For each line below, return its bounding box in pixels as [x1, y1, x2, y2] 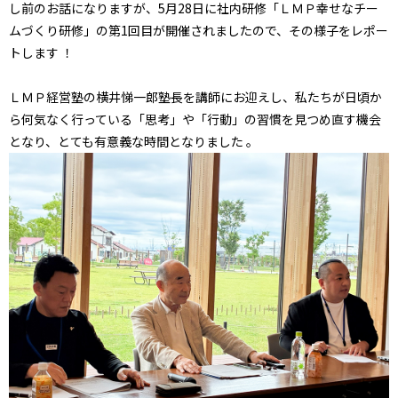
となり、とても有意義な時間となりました [9, 132, 246, 150]
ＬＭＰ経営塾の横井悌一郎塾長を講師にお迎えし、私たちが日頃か [9, 88, 382, 106]
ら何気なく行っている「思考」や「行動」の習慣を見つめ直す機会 [9, 110, 381, 128]
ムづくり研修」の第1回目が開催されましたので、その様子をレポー [9, 21, 388, 39]
